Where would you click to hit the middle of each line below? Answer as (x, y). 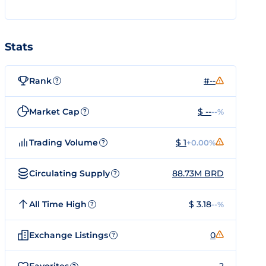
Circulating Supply (69, 173)
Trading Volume (64, 142)
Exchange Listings (69, 235)
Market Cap (54, 111)
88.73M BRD (198, 173)
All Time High (58, 204)
